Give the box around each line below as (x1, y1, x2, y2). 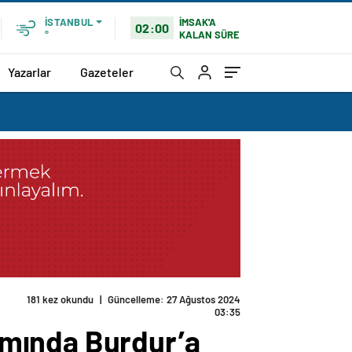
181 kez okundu (27, 293, 93, 306)
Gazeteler (80, 64, 134, 79)
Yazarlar (8, 64, 51, 79)
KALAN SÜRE (179, 27, 240, 41)
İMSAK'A (179, 15, 217, 28)
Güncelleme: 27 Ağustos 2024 (108, 293, 240, 306)
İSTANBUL (45, 16, 93, 28)
